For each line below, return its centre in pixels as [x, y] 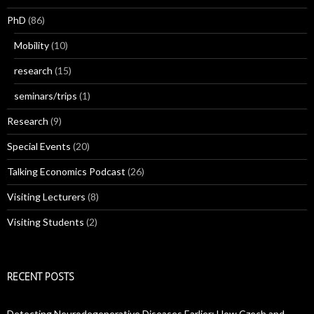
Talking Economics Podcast [66, 172]
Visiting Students [46, 222]
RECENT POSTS [41, 277]
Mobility [32, 46]
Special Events [39, 146]
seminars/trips [46, 96]
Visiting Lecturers [46, 197]
